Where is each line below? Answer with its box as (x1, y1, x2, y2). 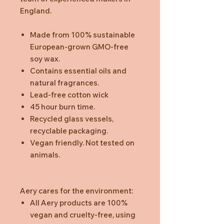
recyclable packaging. (30, 125, 108, 135)
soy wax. (30, 53, 61, 63)
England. (20, 5, 53, 15)
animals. (30, 149, 60, 159)
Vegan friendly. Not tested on (30, 137, 134, 147)
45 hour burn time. (30, 101, 95, 111)
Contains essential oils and (30, 65, 126, 75)
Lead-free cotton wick (30, 89, 108, 99)
